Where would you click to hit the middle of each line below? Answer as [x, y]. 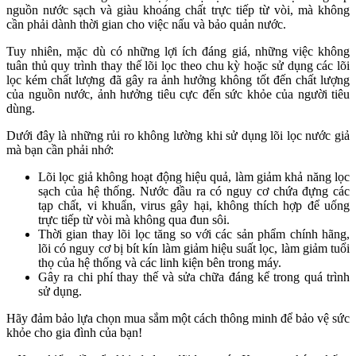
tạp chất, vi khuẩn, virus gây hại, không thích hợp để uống [194, 205]
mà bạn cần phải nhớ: [60, 149]
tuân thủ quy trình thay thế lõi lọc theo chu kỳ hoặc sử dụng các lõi [178, 65]
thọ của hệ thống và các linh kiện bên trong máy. [160, 262]
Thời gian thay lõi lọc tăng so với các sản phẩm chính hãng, [194, 234]
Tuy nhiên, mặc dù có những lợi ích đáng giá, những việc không [178, 51]
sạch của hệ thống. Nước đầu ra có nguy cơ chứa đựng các [194, 191]
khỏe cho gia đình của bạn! [74, 332]
